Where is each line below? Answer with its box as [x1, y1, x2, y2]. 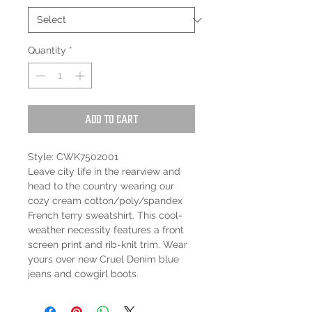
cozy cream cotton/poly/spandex [28, 195, 182, 207]
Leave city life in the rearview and [28, 166, 180, 178]
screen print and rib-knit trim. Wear [28, 239, 187, 251]
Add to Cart [85, 112, 138, 127]
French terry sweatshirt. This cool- [28, 210, 182, 221]
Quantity [28, 45, 66, 56]
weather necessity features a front [28, 224, 184, 236]
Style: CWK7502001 [28, 151, 118, 163]
